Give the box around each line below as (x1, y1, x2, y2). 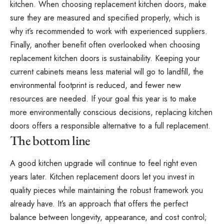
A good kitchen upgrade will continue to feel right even (10, 157, 197, 169)
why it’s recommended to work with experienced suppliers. (10, 25, 207, 37)
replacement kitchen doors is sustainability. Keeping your (10, 52, 200, 64)
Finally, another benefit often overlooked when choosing (10, 39, 200, 51)
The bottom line (10, 132, 90, 149)
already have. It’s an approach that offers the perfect (10, 198, 188, 210)
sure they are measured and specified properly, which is (10, 12, 200, 24)
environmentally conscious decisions (29, 106, 150, 118)
